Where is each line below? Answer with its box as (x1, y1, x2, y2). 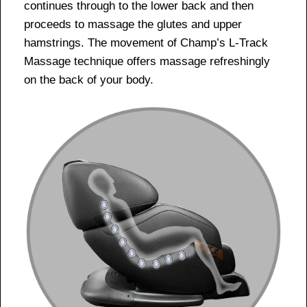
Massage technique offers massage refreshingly (24, 55, 270, 69)
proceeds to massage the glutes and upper (24, 18, 242, 32)
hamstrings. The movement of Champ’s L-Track (24, 36, 268, 50)
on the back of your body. (24, 73, 153, 87)
